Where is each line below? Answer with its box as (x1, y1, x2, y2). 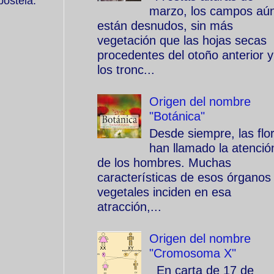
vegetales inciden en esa (97, 185, 231, 199)
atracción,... (97, 200, 161, 213)
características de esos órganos (97, 171, 271, 184)
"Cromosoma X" (149, 246, 236, 260)
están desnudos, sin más (97, 19, 233, 32)
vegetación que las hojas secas (97, 34, 267, 47)
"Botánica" (149, 109, 205, 123)
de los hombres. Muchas (97, 156, 231, 169)
